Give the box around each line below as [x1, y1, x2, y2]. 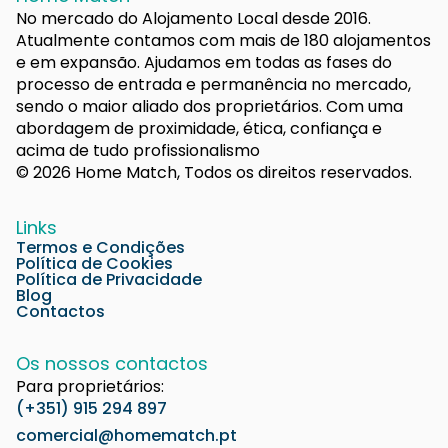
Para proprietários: [16, 375, 164, 399]
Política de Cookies [16, 252, 173, 276]
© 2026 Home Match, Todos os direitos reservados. [16, 161, 412, 185]
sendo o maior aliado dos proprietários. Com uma [16, 95, 403, 119]
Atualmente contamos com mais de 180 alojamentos [16, 29, 431, 53]
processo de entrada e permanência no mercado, [16, 73, 411, 97]
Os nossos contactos [16, 351, 208, 377]
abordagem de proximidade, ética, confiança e [16, 117, 382, 141]
